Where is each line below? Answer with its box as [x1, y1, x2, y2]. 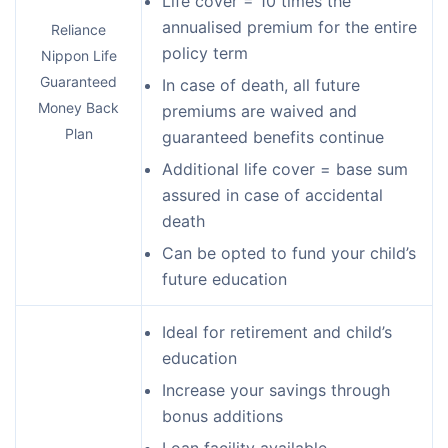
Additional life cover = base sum [162, 158, 408, 179]
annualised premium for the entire [162, 16, 417, 37]
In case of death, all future [162, 74, 360, 95]
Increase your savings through [162, 379, 390, 400]
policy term [162, 42, 248, 63]
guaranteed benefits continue [162, 126, 384, 147]
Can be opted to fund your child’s [162, 242, 416, 263]
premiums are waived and [162, 100, 357, 121]
